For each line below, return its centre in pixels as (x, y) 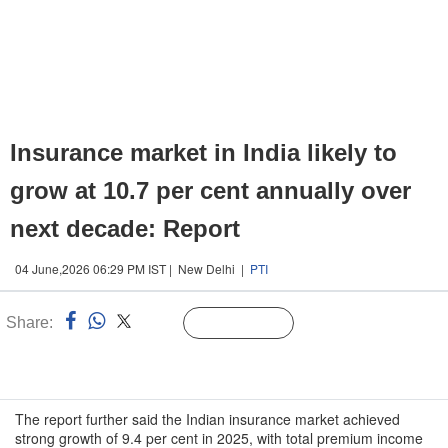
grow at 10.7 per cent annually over (210, 190)
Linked (158, 324)
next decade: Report (125, 228)
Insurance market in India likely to (203, 152)
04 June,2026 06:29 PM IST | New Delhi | (132, 268)
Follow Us (253, 324)
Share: (29, 322)
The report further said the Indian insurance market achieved (207, 419)
